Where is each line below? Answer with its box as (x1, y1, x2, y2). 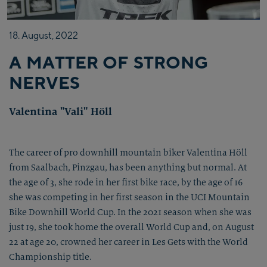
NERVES (9, 72, 80, 93)
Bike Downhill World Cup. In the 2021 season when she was (9, 207, 252, 218)
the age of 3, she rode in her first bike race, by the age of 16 (9, 177, 243, 188)
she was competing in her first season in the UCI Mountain (9, 192, 250, 203)
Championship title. (9, 252, 94, 262)
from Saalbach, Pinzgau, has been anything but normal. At (9, 162, 247, 173)
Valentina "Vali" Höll (9, 105, 113, 118)
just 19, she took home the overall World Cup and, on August (9, 222, 254, 232)
